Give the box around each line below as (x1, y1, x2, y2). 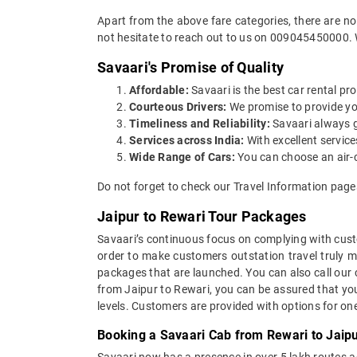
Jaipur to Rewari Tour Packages (97, 207, 307, 225)
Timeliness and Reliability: (129, 116, 270, 130)
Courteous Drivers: (129, 100, 227, 113)
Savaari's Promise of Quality (97, 58, 284, 76)
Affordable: (129, 83, 189, 96)
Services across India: (129, 133, 245, 147)
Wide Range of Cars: (129, 150, 235, 163)
